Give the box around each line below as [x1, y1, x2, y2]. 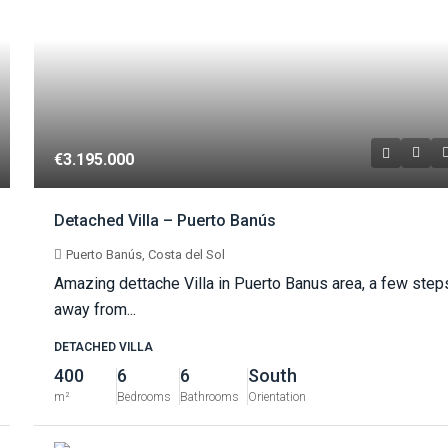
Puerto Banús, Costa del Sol [66, 247, 226, 263]
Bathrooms [180, 390, 240, 405]
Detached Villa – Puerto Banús [54, 211, 277, 231]
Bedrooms [117, 390, 172, 405]
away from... [54, 300, 137, 320]
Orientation [248, 390, 307, 405]
